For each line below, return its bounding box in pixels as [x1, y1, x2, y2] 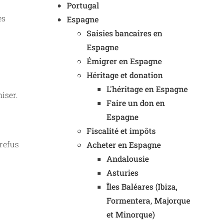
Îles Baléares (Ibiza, [107, 181, 178, 192]
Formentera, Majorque [107, 195, 190, 206]
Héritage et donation [87, 70, 163, 80]
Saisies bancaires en [87, 28, 162, 38]
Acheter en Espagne [87, 139, 161, 150]
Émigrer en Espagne [87, 56, 162, 66]
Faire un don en [107, 98, 165, 108]
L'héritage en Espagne [107, 84, 188, 94]
